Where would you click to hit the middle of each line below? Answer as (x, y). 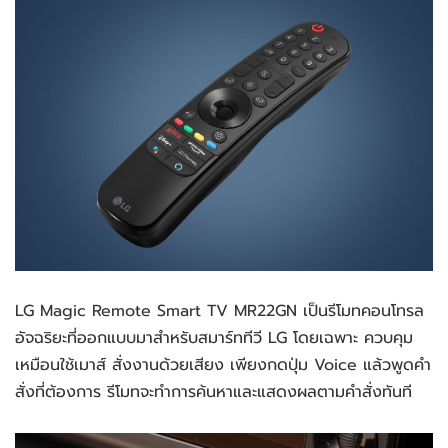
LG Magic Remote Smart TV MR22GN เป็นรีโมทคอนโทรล (219, 311)
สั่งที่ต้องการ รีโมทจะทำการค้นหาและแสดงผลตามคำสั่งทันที (213, 392)
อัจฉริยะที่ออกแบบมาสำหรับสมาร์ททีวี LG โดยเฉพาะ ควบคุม (214, 338)
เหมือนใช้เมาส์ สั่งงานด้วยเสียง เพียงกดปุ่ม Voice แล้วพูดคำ (223, 365)
